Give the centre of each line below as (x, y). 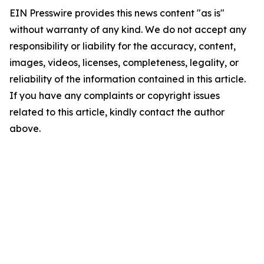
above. (25, 128)
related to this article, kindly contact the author (117, 112)
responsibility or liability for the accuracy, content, (123, 46)
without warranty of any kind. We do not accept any (128, 29)
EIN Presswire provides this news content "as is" (117, 13)
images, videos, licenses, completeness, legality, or (124, 62)
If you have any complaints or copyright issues (115, 95)
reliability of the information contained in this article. (128, 79)
